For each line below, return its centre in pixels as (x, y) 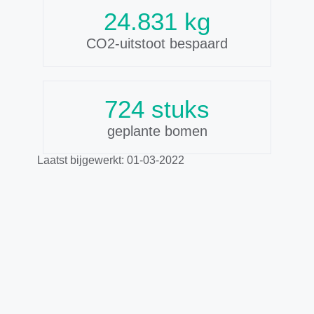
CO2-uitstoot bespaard (157, 44)
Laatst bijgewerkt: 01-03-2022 (111, 161)
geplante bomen (157, 131)
